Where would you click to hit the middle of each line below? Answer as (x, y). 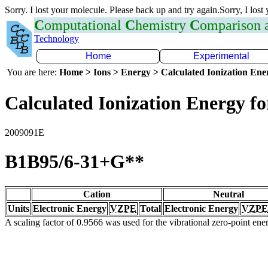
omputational (85, 25)
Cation (97, 194)
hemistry (162, 25)
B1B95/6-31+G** (74, 162)
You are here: (33, 72)
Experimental (221, 56)
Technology (57, 39)
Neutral (229, 194)
